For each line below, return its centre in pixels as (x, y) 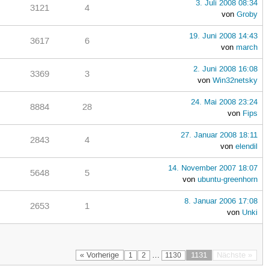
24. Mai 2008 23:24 (224, 102)
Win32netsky (235, 80)
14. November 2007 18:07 (213, 168)
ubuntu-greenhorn (227, 179)
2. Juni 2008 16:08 (225, 69)
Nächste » (235, 255)
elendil (246, 146)
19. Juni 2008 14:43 (223, 36)
